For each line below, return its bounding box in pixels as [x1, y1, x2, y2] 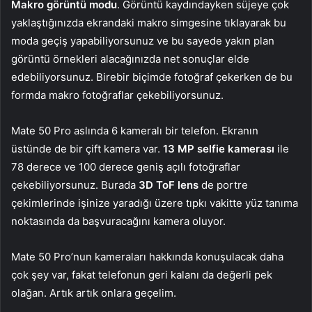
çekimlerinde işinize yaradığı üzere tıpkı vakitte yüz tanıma [11, 196, 298, 210]
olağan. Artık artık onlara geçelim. [11, 286, 176, 300]
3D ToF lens [139, 178, 198, 192]
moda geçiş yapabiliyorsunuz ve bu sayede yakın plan [11, 34, 274, 48]
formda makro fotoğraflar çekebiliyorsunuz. [11, 88, 224, 102]
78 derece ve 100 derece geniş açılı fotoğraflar [11, 160, 240, 174]
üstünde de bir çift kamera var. [11, 142, 163, 156]
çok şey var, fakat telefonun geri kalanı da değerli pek [11, 268, 272, 282]
